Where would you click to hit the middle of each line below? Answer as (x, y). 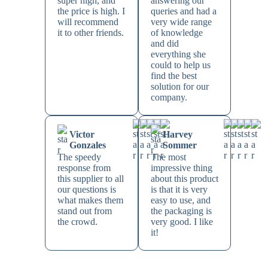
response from (84, 168)
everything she (178, 54)
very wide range (181, 22)
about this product (184, 179)
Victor (82, 135)
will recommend (88, 22)
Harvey (177, 135)
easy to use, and (180, 200)
